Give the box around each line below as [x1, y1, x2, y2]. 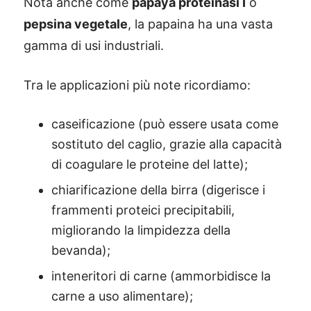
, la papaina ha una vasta [128, 17, 273, 31]
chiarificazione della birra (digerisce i [51, 183, 265, 197]
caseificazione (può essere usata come [51, 117, 278, 131]
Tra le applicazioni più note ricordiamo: [24, 78, 251, 92]
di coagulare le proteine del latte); [51, 157, 248, 171]
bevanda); [51, 243, 110, 258]
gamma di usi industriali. [24, 38, 164, 53]
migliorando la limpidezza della [51, 223, 230, 237]
